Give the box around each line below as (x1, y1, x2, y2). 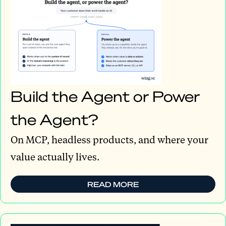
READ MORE (87, 179, 139, 189)
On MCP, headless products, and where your (11, 133, 208, 146)
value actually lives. (11, 150, 99, 163)
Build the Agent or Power (11, 86, 200, 105)
